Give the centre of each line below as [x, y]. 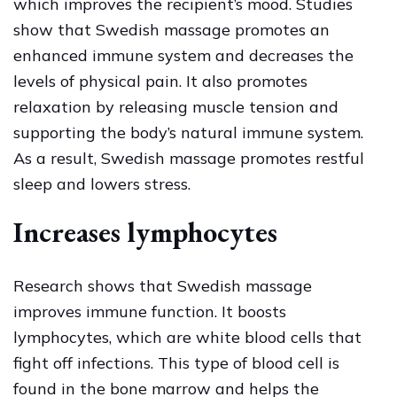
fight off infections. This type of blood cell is [176, 362]
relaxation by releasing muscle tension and [176, 106]
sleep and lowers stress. [102, 183]
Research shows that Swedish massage [163, 285]
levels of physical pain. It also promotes [160, 81]
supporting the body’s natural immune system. [188, 132]
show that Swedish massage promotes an [171, 29]
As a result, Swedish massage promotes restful [189, 158]
